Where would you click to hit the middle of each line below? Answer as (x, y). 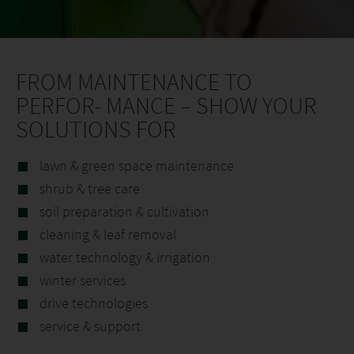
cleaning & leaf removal (108, 234)
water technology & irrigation (125, 257)
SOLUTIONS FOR (96, 129)
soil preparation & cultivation (124, 211)
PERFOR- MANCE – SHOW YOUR (166, 105)
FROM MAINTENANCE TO (134, 81)
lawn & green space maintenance (137, 166)
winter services (83, 280)
